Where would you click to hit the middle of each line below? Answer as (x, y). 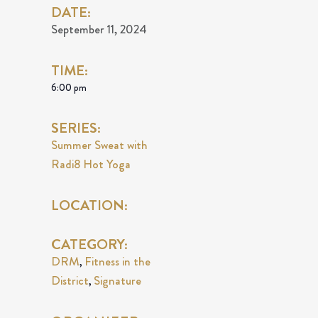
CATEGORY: (89, 245)
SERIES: (76, 128)
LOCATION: (89, 205)
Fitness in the (117, 261)
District (70, 280)
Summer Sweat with (99, 145)
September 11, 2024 (99, 29)
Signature (117, 280)
